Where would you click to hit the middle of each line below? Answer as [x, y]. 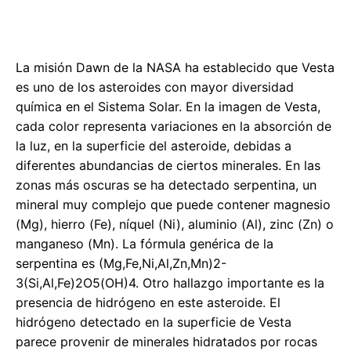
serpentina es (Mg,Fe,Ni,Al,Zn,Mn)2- [121, 263]
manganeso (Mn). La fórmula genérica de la [145, 243]
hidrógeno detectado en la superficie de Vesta [154, 322]
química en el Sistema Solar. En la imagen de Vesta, [168, 106]
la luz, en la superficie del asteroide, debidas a [154, 145]
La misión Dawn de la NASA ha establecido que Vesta [175, 67]
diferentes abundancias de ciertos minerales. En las [168, 165]
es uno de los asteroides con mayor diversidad [155, 87]
